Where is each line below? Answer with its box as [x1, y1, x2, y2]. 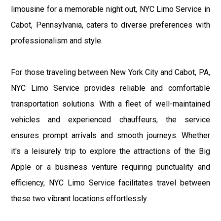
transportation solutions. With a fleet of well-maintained [11, 99, 210, 109]
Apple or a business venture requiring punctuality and [11, 162, 210, 172]
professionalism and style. [11, 36, 103, 45]
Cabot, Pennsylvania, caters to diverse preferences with [11, 20, 210, 30]
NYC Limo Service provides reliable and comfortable [11, 83, 210, 93]
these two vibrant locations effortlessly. [11, 193, 148, 203]
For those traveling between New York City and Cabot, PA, [11, 67, 210, 77]
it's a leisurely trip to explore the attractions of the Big [11, 146, 210, 156]
